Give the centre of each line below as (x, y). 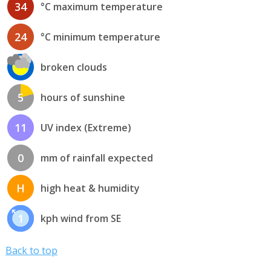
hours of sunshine (83, 97)
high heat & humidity (90, 188)
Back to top (31, 250)
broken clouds (73, 67)
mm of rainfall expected (96, 158)
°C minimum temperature (100, 37)
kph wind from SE (80, 218)
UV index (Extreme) (86, 127)
